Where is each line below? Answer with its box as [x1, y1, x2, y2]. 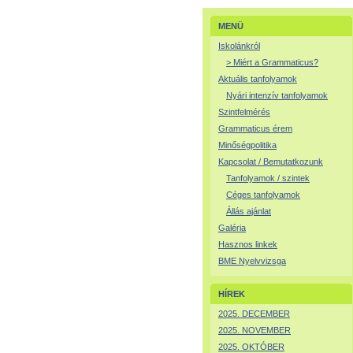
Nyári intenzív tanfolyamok [226, 91, 328, 100]
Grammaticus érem [218, 124, 292, 133]
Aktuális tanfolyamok [218, 74, 297, 84]
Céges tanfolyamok [226, 190, 300, 199]
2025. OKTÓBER [218, 342, 284, 351]
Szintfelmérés [218, 107, 270, 117]
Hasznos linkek [218, 240, 277, 249]
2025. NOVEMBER [218, 325, 291, 335]
